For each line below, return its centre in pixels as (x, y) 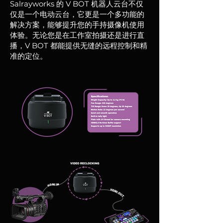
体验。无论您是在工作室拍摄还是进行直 (77, 35)
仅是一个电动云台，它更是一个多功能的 (77, 14)
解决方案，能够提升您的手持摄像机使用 (77, 25)
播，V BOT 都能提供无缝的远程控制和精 (79, 46)
